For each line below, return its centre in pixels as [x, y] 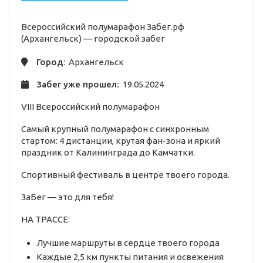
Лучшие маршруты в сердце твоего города [129, 243]
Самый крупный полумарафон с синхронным [115, 129]
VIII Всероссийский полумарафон [90, 107]
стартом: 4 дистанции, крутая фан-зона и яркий [121, 141]
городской [117, 39]
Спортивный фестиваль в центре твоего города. [125, 175]
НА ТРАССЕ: [45, 220]
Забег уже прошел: [77, 85]
